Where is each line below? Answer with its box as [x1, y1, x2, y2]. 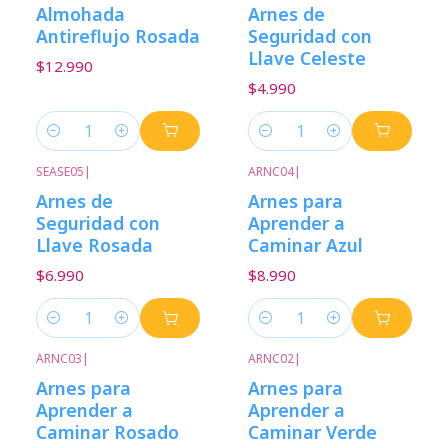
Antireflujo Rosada [36, 23, 200, 48]
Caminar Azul [248, 233, 363, 258]
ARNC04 [248, 162, 294, 180]
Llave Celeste [248, 45, 366, 70]
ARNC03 [36, 350, 82, 368]
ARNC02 [248, 350, 294, 368]
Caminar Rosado [36, 420, 179, 445]
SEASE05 [36, 162, 84, 180]
